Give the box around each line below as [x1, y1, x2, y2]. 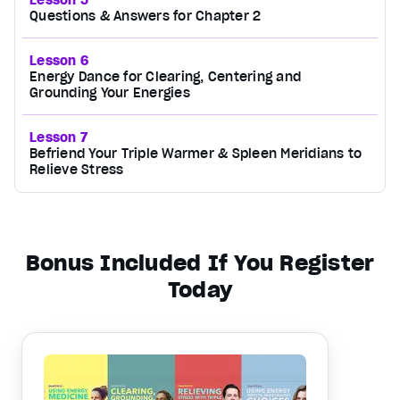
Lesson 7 [29, 129, 87, 146]
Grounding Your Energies [29, 84, 190, 101]
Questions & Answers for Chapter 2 [29, 7, 262, 24]
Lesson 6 [29, 52, 88, 69]
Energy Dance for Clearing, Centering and [29, 68, 301, 85]
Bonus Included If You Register [25, 248, 375, 277]
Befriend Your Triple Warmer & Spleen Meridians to [29, 145, 362, 162]
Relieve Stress [29, 161, 124, 178]
